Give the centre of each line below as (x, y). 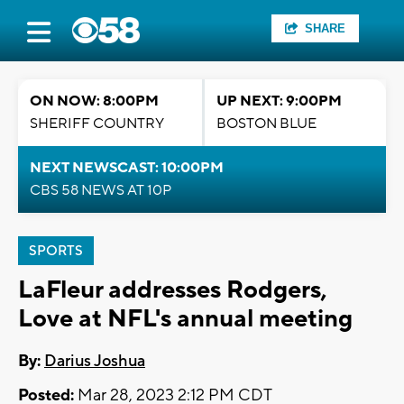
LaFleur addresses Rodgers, (172, 290)
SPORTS (56, 251)
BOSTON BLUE (266, 124)
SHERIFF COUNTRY (97, 124)
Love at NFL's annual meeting (185, 319)
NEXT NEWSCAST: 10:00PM (127, 168)
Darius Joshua (95, 362)
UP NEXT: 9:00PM (279, 101)
